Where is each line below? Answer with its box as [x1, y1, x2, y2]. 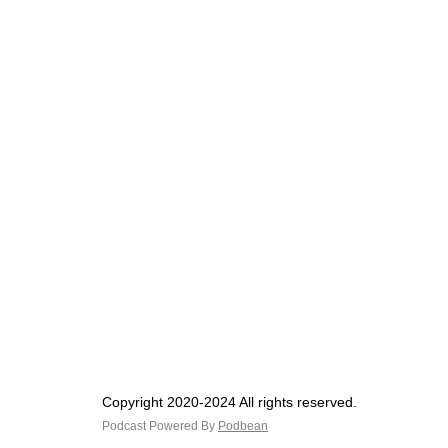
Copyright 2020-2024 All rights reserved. [102, 394, 357, 410]
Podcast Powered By [102, 419, 218, 433]
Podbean [218, 419, 268, 433]
